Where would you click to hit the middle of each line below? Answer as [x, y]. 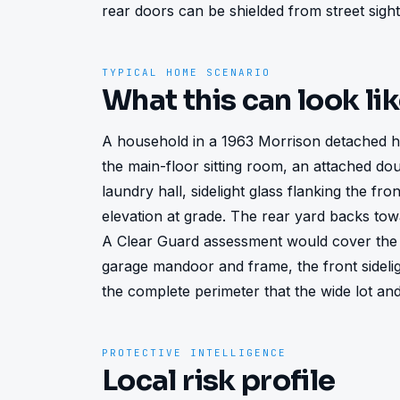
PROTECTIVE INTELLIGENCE [194, 353]
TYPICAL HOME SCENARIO [186, 72]
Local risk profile [219, 380]
